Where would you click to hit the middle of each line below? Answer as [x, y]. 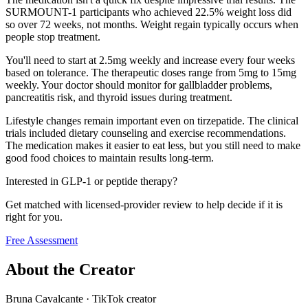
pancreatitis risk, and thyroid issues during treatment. [119, 98]
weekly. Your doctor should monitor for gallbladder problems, [139, 85]
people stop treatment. [53, 37]
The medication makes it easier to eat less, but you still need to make [153, 146]
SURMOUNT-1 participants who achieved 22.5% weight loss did [148, 12]
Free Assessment [42, 241]
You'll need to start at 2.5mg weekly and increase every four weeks [150, 60]
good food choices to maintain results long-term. [110, 158]
